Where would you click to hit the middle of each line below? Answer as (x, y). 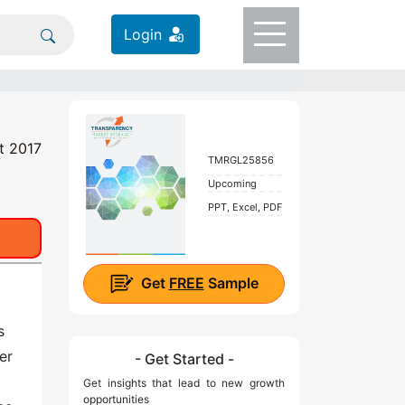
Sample (231, 283)
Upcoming (232, 183)
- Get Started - (184, 359)
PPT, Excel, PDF (245, 207)
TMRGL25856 (240, 160)
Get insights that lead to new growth (184, 383)
